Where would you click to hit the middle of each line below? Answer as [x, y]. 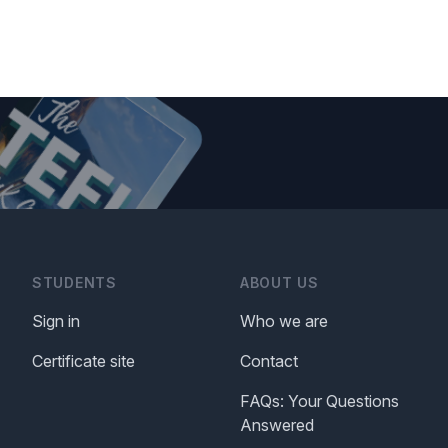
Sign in [56, 321]
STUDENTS [74, 283]
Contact [269, 361]
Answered [277, 425]
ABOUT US [279, 283]
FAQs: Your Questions [319, 401]
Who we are [284, 321]
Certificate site [83, 361]
